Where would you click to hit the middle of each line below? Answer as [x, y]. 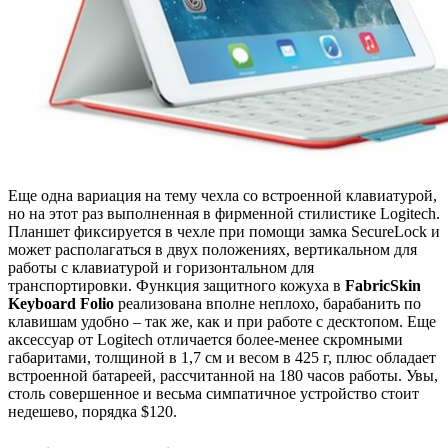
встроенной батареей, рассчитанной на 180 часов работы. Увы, [223, 375]
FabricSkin [383, 285]
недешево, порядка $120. [92, 411]
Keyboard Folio [61, 303]
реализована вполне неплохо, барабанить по [267, 303]
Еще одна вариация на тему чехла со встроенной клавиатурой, [222, 195]
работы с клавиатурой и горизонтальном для [161, 267]
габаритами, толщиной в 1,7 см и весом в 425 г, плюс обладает [222, 357]
